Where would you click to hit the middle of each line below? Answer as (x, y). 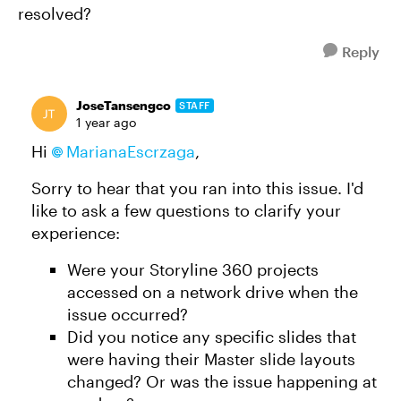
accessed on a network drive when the (213, 292)
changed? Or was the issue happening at (222, 381)
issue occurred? (130, 314)
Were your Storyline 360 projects (193, 269)
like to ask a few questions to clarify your (186, 210)
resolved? (55, 13)
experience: (78, 233)
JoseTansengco (124, 105)
